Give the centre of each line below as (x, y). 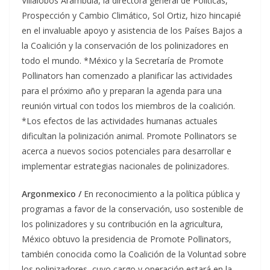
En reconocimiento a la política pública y (162, 194)
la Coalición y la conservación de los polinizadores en (125, 46)
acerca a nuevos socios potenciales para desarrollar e (127, 151)
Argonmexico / (53, 194)
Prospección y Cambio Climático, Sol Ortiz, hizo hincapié (131, 16)
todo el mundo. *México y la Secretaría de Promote (123, 61)
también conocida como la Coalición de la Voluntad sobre (134, 254)
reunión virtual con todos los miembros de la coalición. (128, 106)
